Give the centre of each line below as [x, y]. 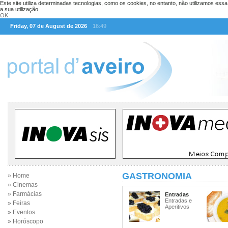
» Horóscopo [25, 221]
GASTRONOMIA [157, 176]
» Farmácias [25, 194]
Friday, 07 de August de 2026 [49, 26]
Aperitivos [177, 207]
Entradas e [178, 201]
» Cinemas [23, 185]
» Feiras [19, 203]
